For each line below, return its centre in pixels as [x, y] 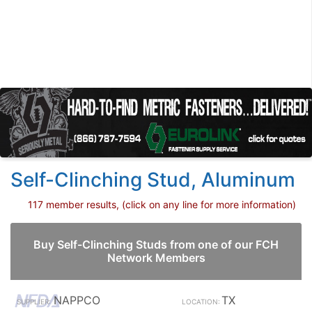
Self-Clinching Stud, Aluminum [153, 180]
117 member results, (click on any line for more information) [162, 204]
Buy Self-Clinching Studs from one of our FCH [156, 244]
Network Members [156, 258]
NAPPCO [77, 300]
